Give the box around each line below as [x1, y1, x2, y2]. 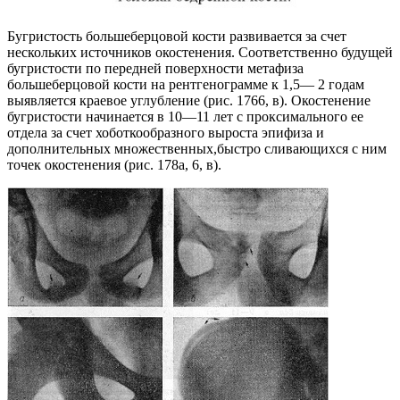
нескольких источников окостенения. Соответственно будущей [7, 45, 393, 61]
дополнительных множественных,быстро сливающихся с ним [7, 141, 387, 157]
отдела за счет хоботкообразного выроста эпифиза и [7, 125, 324, 141]
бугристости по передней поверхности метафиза [7, 61, 304, 77]
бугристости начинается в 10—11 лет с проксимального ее [7, 109, 363, 125]
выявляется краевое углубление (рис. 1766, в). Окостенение [7, 93, 371, 109]
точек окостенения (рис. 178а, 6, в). [7, 157, 221, 173]
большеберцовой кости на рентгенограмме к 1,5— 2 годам [7, 77, 364, 93]
